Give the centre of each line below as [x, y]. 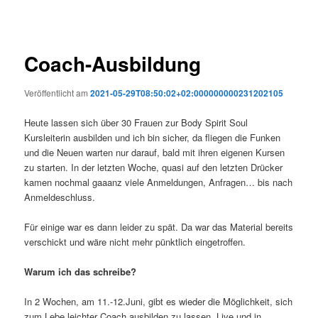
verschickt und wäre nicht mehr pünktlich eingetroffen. [135, 241]
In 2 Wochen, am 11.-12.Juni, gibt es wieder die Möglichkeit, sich [159, 301]
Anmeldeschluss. [60, 197]
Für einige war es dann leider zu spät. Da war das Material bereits [159, 226]
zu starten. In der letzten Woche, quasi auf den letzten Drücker [154, 167]
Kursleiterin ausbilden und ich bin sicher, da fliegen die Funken [153, 137]
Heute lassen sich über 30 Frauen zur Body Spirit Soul [136, 122]
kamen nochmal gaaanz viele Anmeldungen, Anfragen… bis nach [159, 182]
